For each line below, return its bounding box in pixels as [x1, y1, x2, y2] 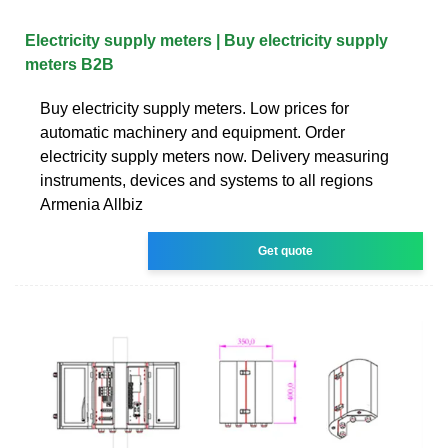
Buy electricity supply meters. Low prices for [40, 99, 349, 117]
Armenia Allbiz [40, 195, 143, 213]
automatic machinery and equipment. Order [40, 123, 345, 141]
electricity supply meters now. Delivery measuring [40, 147, 389, 165]
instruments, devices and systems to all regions [40, 171, 373, 189]
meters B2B [25, 55, 114, 73]
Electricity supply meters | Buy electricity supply [25, 31, 388, 49]
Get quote [258, 243, 314, 258]
